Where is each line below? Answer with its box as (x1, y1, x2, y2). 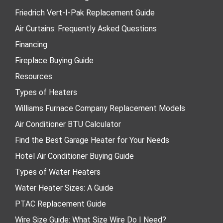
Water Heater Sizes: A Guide (15, 183, 113, 193)
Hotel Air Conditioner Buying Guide (15, 151, 134, 161)
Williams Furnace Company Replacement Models (15, 104, 185, 113)
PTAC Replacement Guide (15, 199, 106, 209)
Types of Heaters (15, 88, 77, 98)
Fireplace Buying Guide (15, 56, 94, 66)
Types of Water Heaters (15, 167, 101, 177)
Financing (15, 40, 47, 50)
